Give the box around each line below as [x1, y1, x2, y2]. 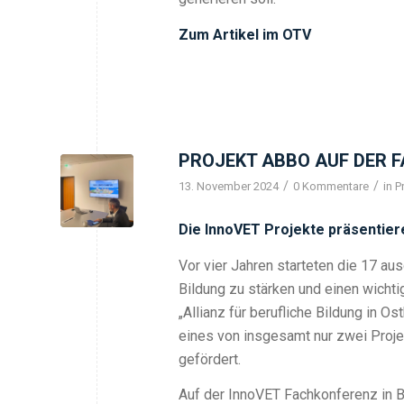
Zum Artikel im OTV [179, 25, 311, 43]
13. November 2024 [179, 179, 279, 194]
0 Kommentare [293, 179, 369, 194]
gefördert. [179, 350, 241, 368]
